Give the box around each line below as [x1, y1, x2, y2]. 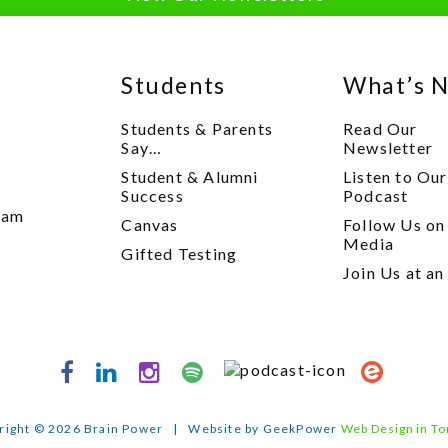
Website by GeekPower [188, 421, 341, 437]
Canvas [121, 215, 179, 235]
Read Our [343, 119, 418, 139]
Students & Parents [121, 119, 273, 139]
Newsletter [343, 138, 434, 158]
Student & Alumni [121, 167, 259, 187]
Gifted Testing [121, 244, 238, 264]
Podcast [343, 186, 409, 206]
